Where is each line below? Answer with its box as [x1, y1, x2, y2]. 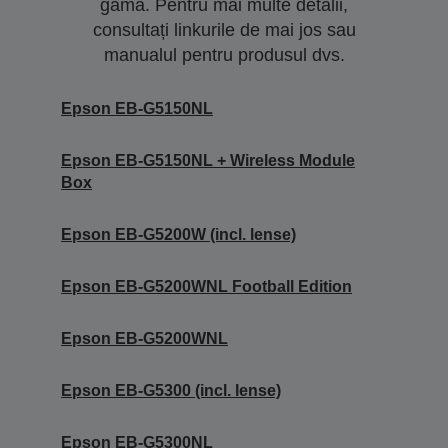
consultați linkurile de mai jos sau [92, 20, 356, 41]
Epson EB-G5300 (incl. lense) [61, 382, 281, 400]
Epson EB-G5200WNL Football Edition [61, 278, 352, 296]
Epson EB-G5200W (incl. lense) [61, 226, 296, 244]
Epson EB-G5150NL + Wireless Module [61, 152, 355, 170]
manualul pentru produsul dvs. [103, 45, 345, 66]
